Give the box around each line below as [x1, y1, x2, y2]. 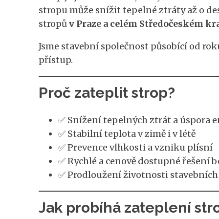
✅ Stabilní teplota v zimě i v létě [58, 128, 196, 139]
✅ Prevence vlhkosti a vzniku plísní [58, 141, 213, 153]
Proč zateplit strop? [38, 84, 175, 101]
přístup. [38, 54, 73, 66]
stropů [38, 18, 69, 29]
